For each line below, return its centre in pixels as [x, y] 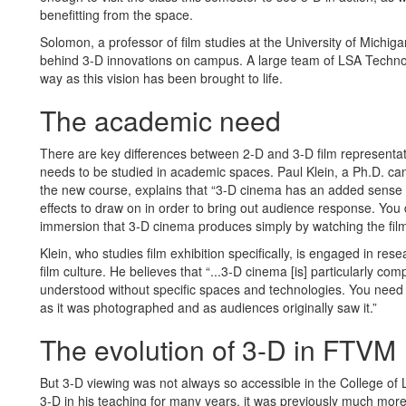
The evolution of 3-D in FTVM [218, 349]
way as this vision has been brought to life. [163, 78]
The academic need [160, 120]
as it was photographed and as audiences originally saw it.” [208, 307]
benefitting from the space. [116, 14]
